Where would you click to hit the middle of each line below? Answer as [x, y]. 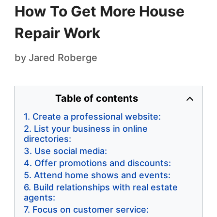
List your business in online [91, 129]
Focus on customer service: [91, 210]
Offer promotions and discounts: [103, 163]
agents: [39, 198]
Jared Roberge [63, 58]
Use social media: [71, 151]
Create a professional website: [97, 117]
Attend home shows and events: [102, 175]
